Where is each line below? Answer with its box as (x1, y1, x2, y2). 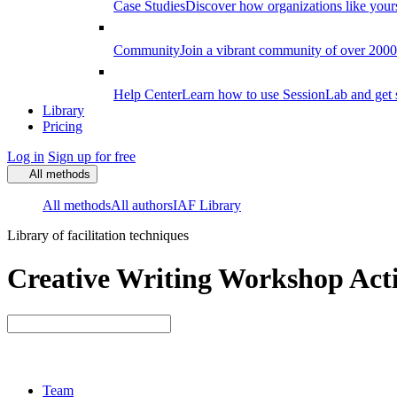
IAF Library (173, 198, 241, 213)
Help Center (113, 87, 182, 102)
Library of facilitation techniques (7, 228, 189, 243)
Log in (7, 149, 44, 164)
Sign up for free (48, 149, 136, 164)
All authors (111, 198, 173, 213)
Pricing (43, 119, 82, 134)
